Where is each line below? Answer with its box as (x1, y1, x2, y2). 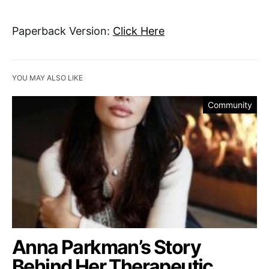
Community (208, 99, 252, 110)
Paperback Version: (12, 24, 113, 37)
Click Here (113, 24, 165, 37)
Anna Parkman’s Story (12, 235, 201, 259)
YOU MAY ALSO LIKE (12, 73, 83, 82)
